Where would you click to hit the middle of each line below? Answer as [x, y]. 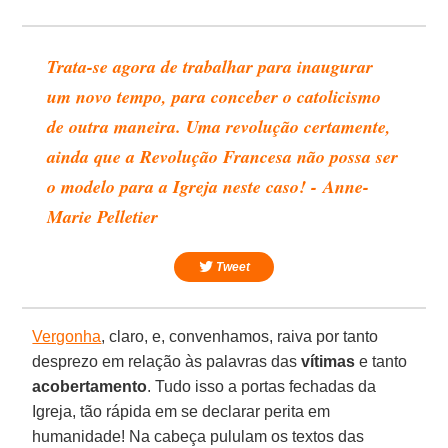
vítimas [328, 361]
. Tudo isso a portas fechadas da [262, 386]
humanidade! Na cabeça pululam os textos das [198, 436]
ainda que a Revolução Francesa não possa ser [223, 156]
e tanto [381, 361]
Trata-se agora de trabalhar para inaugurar [210, 66]
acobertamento [90, 386]
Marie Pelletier [103, 216]
